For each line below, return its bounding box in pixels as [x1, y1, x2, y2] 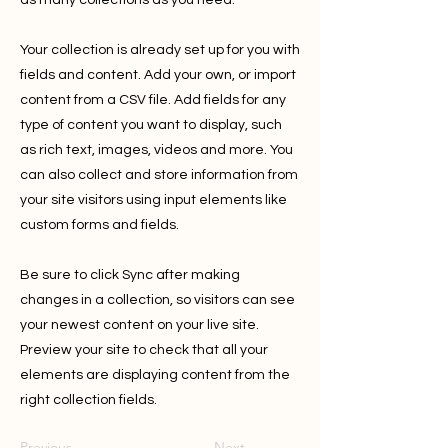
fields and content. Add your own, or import [20, 68, 296, 82]
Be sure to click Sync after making [20, 268, 240, 282]
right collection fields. [20, 393, 157, 407]
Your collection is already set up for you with [20, 43, 300, 57]
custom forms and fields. [20, 218, 179, 232]
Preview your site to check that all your [20, 343, 268, 357]
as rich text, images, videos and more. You [20, 143, 293, 157]
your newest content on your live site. [20, 318, 259, 332]
